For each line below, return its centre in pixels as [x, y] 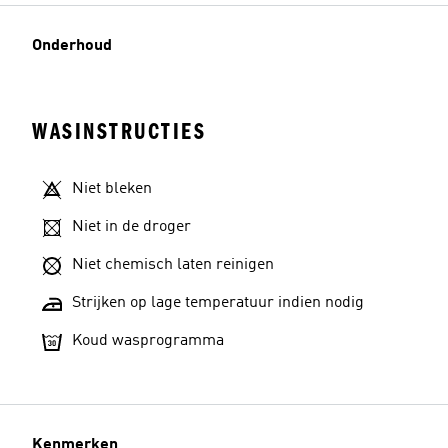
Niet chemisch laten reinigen [173, 265]
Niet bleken [112, 189]
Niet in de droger [131, 227]
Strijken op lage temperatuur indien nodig [218, 303]
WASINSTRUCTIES [119, 131]
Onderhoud [72, 46]
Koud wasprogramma [148, 341]
